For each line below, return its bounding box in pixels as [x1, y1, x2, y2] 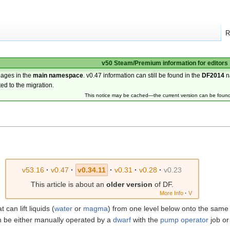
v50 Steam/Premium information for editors [101, 60, 228, 66]
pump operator [160, 215, 208, 224]
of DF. [152, 180, 174, 188]
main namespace [33, 72, 84, 79]
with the [131, 215, 160, 224]
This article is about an [30, 180, 106, 188]
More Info [160, 189, 184, 196]
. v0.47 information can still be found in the [83, 72, 202, 79]
